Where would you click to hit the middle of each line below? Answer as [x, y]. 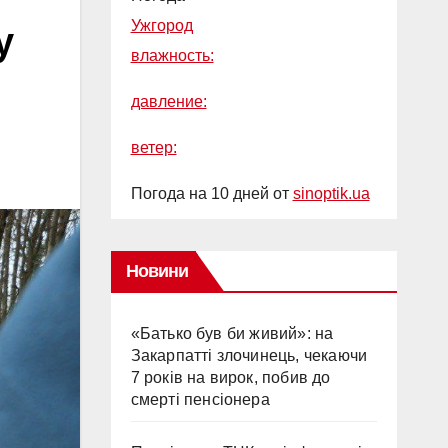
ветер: [153, 147]
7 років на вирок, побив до [230, 377]
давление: [168, 101]
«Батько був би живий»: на [232, 333]
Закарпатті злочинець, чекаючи [249, 355]
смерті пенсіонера [200, 399]
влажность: [172, 55]
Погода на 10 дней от [211, 193]
